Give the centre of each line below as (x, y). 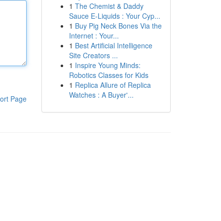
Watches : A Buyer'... (101, 95)
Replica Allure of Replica (113, 85)
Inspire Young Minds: (108, 65)
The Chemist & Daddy (109, 6)
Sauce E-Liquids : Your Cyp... (114, 16)
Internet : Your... (94, 36)
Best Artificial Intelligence (113, 45)
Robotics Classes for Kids (109, 75)
